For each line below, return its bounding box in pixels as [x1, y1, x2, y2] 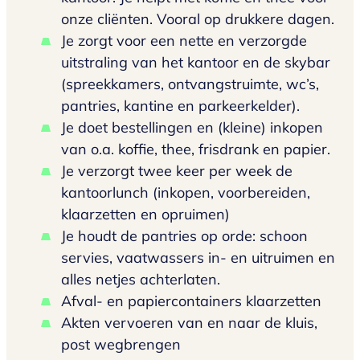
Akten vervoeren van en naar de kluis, [61, 313, 317, 333]
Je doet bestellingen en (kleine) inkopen [61, 118, 323, 137]
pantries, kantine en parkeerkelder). [61, 96, 300, 116]
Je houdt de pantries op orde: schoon [61, 227, 308, 246]
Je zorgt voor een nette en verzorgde [61, 31, 307, 51]
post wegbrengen [61, 335, 181, 354]
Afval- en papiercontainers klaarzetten [61, 292, 321, 311]
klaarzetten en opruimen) [61, 205, 230, 224]
